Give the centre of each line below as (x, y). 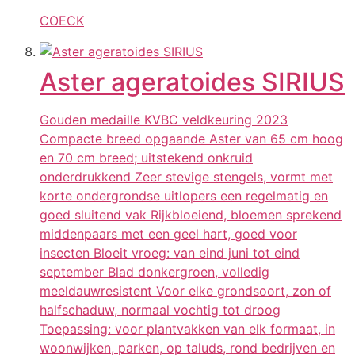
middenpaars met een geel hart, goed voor (168, 233)
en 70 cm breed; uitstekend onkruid (146, 157)
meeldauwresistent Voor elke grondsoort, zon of (185, 290)
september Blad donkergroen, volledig (155, 271)
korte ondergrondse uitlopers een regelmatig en (184, 195)
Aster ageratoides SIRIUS (192, 82)
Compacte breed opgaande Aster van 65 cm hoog (191, 138)
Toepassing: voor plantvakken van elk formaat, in (187, 328)
